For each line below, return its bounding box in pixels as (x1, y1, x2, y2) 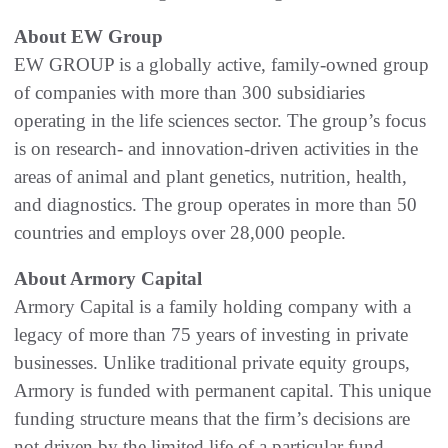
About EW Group (14, 26, 163, 48)
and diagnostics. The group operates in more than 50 (14, 194, 417, 216)
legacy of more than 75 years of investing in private (14, 324, 408, 346)
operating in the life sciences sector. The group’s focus (14, 110, 426, 132)
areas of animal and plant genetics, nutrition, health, (14, 166, 407, 188)
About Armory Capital (14, 268, 202, 290)
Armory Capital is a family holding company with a (14, 296, 411, 318)
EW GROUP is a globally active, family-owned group (14, 54, 429, 76)
